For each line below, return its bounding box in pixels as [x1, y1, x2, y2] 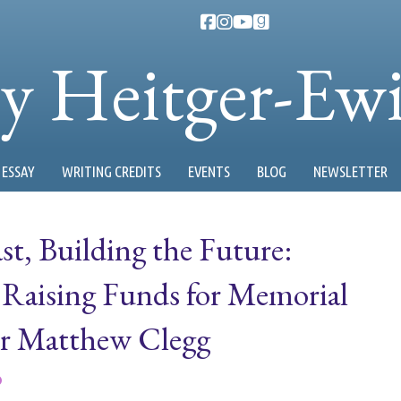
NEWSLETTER [313, 163, 388, 180]
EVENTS [188, 163, 230, 180]
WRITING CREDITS [62, 163, 161, 180]
